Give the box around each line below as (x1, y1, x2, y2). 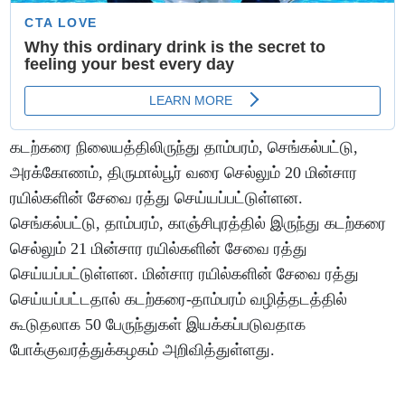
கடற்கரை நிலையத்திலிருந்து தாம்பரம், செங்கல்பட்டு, (10, 137, 359, 156)
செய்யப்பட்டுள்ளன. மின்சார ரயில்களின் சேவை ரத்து (10, 264, 360, 283)
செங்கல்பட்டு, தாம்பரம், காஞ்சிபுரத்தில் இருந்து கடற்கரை (10, 213, 387, 232)
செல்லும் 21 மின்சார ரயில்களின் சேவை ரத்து (10, 239, 308, 258)
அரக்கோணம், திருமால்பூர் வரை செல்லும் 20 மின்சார (10, 163, 358, 182)
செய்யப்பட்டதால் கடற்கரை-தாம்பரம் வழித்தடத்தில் (10, 289, 348, 308)
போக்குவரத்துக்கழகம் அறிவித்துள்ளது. (10, 340, 276, 359)
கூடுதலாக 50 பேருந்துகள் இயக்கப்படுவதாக (10, 315, 306, 334)
